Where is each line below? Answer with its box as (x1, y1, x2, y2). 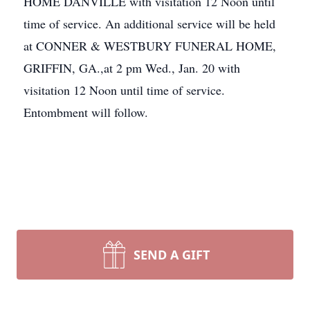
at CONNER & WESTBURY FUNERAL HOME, (24, 37, 276, 54)
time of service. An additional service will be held (24, 15, 275, 32)
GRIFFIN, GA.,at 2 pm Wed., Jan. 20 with (24, 60, 240, 76)
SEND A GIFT (134, 246, 210, 263)
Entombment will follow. (24, 104, 148, 120)
